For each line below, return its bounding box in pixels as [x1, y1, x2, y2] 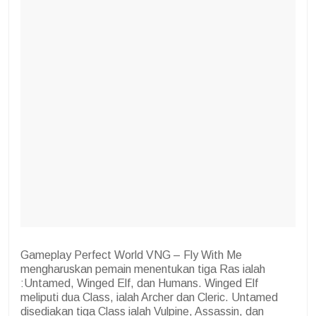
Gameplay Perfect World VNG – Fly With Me [20, 248, 242, 261]
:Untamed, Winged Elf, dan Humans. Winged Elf [20, 276, 258, 289]
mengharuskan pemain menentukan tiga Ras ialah [20, 262, 265, 275]
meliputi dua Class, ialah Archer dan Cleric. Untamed [20, 291, 278, 303]
